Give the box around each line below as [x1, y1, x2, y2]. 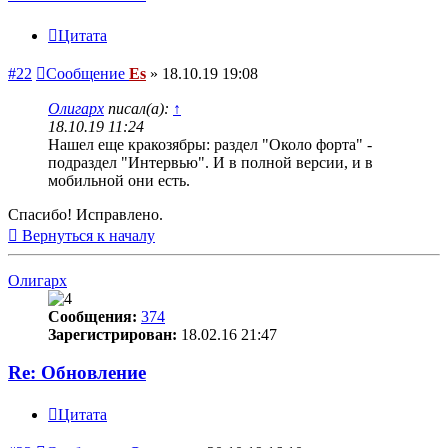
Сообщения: [48, 307, 137, 325]
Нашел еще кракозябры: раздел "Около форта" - [48, 135, 372, 153]
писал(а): [104, 99, 173, 117]
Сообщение [46, 64, 125, 82]
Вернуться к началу [22, 226, 155, 244]
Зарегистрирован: [48, 325, 177, 343]
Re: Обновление [8, 362, 146, 384]
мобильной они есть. [48, 171, 190, 189]
